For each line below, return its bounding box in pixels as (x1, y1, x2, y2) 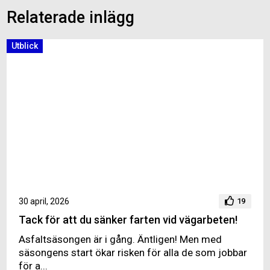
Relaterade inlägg (7, 8, 135, 28)
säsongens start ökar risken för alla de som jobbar (19, 246, 248, 259)
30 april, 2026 (19, 196, 70, 207)
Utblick (11, 41, 39, 51)
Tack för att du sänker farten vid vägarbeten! (19, 213, 238, 227)
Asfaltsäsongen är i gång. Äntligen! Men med (19, 233, 222, 246)
